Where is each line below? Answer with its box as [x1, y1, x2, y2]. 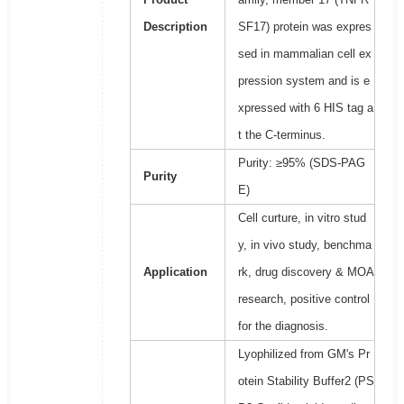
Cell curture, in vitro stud [237, 211, 366, 225]
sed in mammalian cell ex [237, 47, 372, 61]
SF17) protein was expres [237, 20, 372, 34]
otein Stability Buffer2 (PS [237, 374, 374, 389]
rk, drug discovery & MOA [237, 265, 374, 280]
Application [142, 265, 207, 280]
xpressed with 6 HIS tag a [237, 101, 373, 115]
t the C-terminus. [237, 128, 326, 142]
